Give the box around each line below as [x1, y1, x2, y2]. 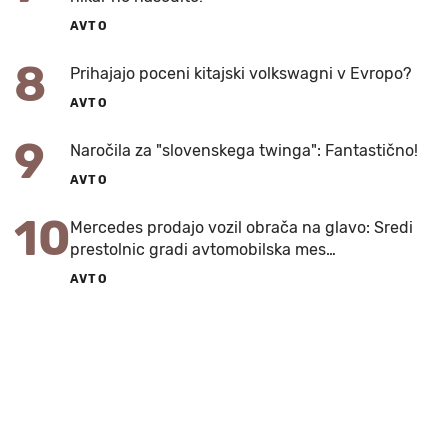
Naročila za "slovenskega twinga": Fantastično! [70, 140, 418, 160]
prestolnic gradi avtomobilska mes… [70, 239, 336, 259]
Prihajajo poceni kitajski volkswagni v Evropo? [70, 63, 412, 83]
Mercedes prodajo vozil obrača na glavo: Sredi [70, 217, 413, 237]
